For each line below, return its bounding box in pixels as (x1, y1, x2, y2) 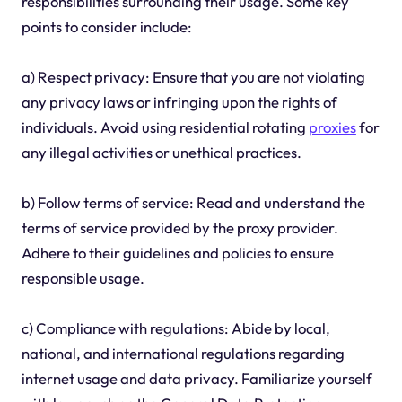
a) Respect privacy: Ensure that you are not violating (21, 67, 365, 87)
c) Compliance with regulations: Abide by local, (21, 319, 330, 338)
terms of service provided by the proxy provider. (21, 218, 338, 238)
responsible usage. (21, 268, 144, 288)
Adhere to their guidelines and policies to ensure (21, 243, 334, 263)
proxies (308, 118, 356, 137)
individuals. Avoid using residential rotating (21, 118, 309, 137)
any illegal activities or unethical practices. (21, 143, 301, 162)
